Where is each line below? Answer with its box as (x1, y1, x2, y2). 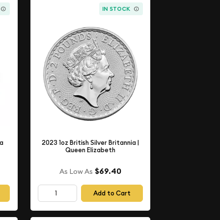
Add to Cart (93, 189, 131, 198)
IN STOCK (102, 5, 131, 12)
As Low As (59, 166, 93, 176)
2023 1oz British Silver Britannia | (42, 138, 139, 147)
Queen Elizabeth (65, 146, 116, 155)
